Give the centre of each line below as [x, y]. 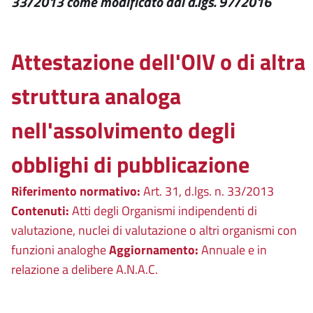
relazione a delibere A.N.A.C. [85, 269]
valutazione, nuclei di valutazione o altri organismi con [154, 230]
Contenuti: [40, 211]
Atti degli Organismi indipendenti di [163, 211]
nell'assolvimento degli [123, 130]
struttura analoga [96, 96]
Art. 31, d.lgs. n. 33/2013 [207, 191]
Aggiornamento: [154, 250]
